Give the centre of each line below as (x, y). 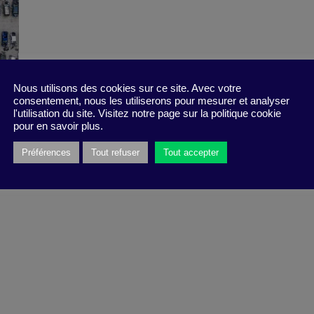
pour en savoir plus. (58, 126)
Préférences (46, 152)
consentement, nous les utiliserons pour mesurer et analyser (151, 101)
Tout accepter (191, 152)
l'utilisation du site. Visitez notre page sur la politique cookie (147, 114)
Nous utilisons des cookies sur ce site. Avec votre (127, 88)
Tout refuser (115, 152)
